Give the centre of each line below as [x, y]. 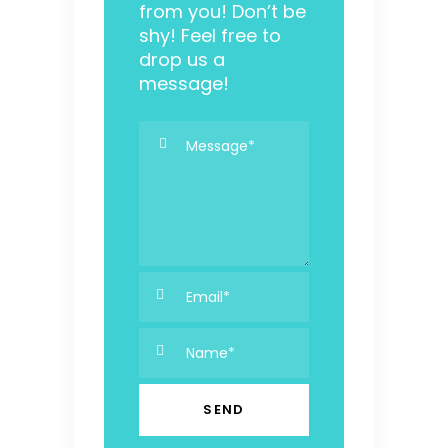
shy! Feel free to [210, 36]
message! [184, 84]
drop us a [182, 60]
